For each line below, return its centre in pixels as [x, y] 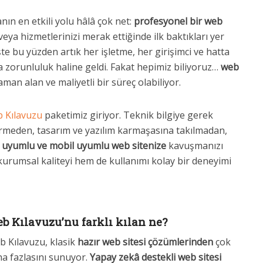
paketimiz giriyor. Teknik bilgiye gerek [128, 115]
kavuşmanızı [195, 146]
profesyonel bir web [178, 21]
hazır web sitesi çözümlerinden [145, 242]
